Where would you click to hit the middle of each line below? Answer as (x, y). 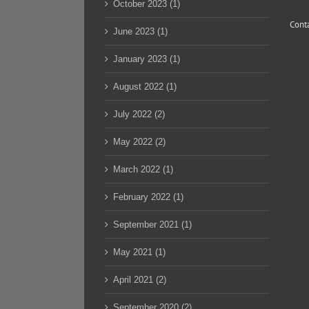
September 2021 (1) (152, 225)
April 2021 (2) (140, 280)
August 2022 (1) (145, 87)
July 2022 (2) (139, 114)
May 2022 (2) (139, 142)
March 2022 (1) (143, 169)
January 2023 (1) (147, 59)
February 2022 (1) (148, 197)
